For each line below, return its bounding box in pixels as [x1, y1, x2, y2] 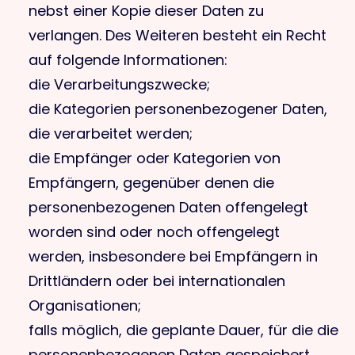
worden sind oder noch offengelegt [29, 222, 280, 242]
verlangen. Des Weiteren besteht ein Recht [29, 25, 326, 45]
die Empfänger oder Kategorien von [29, 148, 281, 168]
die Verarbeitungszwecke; [29, 74, 210, 94]
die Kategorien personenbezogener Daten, [29, 99, 327, 119]
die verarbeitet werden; [29, 124, 193, 143]
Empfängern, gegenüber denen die [29, 173, 274, 193]
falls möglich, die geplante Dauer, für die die [29, 320, 338, 340]
